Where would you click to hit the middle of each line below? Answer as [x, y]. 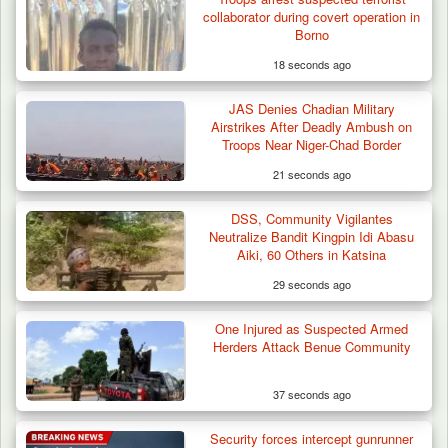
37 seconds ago [311, 393]
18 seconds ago [311, 63]
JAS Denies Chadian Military [311, 108]
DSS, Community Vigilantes [311, 218]
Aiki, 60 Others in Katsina [312, 254]
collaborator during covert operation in [312, 16]
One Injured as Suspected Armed [312, 328]
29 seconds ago [311, 283]
